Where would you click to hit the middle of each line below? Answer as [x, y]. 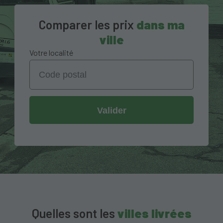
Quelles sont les [74, 213]
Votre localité [51, 53]
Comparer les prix [87, 25]
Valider [111, 110]
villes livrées [154, 213]
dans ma [160, 25]
